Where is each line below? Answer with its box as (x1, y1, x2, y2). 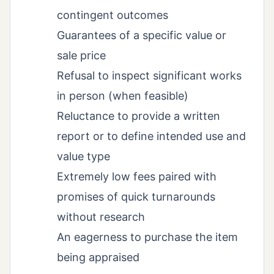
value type (57, 149, 110, 163)
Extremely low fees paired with (57, 169, 217, 183)
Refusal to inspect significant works (57, 68, 242, 82)
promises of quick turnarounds (57, 190, 215, 203)
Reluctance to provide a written (57, 109, 220, 122)
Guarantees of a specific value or (57, 28, 226, 42)
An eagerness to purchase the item (57, 230, 238, 243)
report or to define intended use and (57, 129, 246, 143)
